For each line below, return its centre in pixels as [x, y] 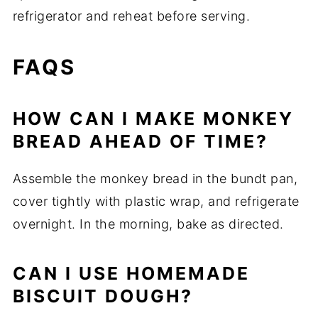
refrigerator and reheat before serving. [131, 16]
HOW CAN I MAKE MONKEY [153, 119]
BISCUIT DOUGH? [103, 296]
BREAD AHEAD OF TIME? [140, 142]
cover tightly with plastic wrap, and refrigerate [156, 202]
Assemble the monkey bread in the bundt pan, [155, 179]
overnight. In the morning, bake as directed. [148, 224]
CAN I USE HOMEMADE [131, 274]
